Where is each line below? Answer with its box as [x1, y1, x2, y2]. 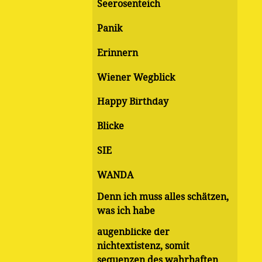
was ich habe [97, 205, 155, 216]
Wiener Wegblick [97, 71, 175, 83]
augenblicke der [97, 226, 170, 238]
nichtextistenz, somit [97, 240, 189, 252]
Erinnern [97, 47, 138, 58]
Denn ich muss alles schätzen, [97, 191, 229, 202]
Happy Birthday [97, 96, 168, 108]
